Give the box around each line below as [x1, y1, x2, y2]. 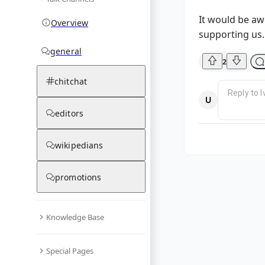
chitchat [54, 75, 88, 87]
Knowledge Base [46, 211, 104, 222]
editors [55, 107, 83, 119]
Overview [51, 17, 89, 28]
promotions [55, 171, 102, 183]
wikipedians [55, 139, 104, 151]
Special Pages [46, 245, 93, 256]
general [50, 45, 82, 57]
